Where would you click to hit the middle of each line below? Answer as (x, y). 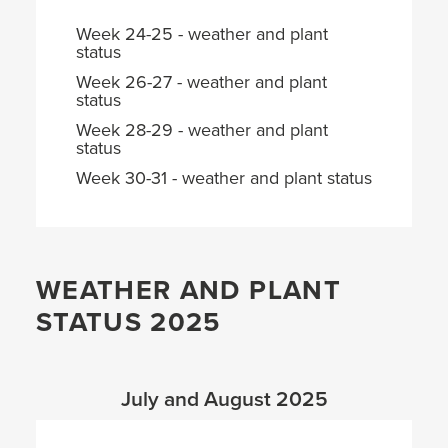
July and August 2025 (224, 399)
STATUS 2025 (128, 322)
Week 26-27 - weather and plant (201, 81)
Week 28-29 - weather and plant (202, 129)
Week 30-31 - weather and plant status (224, 177)
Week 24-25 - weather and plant (202, 33)
